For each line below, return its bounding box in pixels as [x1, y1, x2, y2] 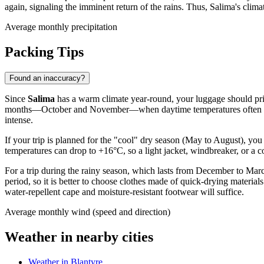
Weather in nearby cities [5, 229, 153, 245]
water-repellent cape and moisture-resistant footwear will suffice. [5, 187, 244, 197]
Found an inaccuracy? [9, 74, 85, 83]
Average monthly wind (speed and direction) [5, 207, 170, 217]
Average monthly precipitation [5, 22, 117, 32]
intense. [5, 115, 33, 126]
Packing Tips [5, 44, 84, 60]
